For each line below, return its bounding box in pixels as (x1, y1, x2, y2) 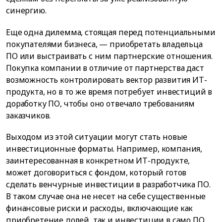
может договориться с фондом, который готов (6, 166, 187, 178)
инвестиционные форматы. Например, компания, (6, 143, 203, 154)
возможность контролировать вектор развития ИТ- (6, 74, 207, 85)
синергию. (6, 5, 47, 16)
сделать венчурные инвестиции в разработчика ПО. (6, 178, 211, 190)
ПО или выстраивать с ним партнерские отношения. (6, 50, 213, 61)
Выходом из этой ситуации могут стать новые (6, 131, 188, 142)
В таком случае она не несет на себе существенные (6, 190, 206, 202)
